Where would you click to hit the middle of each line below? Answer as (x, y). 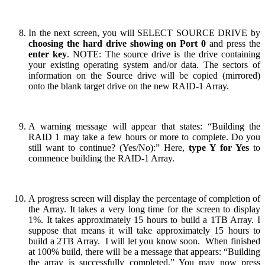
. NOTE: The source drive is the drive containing (164, 54)
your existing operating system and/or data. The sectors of (144, 64)
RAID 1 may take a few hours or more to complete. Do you (144, 137)
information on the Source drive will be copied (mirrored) (144, 75)
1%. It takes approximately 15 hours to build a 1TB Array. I (144, 219)
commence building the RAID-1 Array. (101, 158)
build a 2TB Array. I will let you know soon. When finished (144, 241)
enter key (48, 54)
